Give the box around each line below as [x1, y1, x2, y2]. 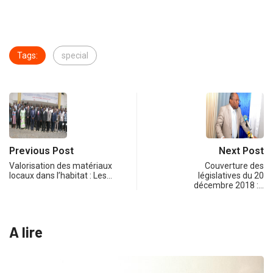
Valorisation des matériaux [9, 161, 112, 171]
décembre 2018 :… [194, 180, 264, 191]
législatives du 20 [198, 171, 264, 181]
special [62, 51, 88, 61]
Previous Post [9, 145, 74, 157]
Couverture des [205, 161, 264, 171]
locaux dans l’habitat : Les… [9, 171, 112, 181]
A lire [9, 223, 43, 241]
